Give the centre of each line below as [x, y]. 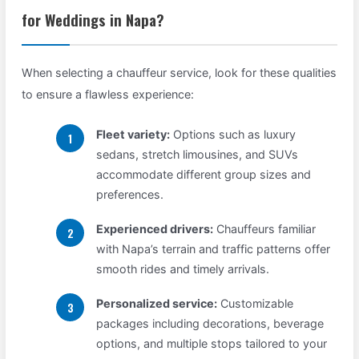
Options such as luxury [233, 135]
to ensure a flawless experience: [108, 94]
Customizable [256, 304]
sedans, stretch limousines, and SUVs [198, 155]
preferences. [130, 195]
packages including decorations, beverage [210, 324]
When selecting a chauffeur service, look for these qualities [179, 72]
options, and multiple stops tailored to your [212, 344]
